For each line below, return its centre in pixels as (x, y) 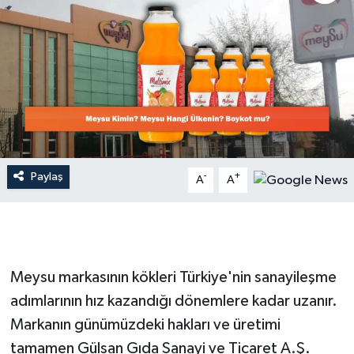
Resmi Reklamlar (95, 68)
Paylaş (47, 176)
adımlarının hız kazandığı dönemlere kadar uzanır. (173, 301)
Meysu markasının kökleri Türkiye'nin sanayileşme (173, 277)
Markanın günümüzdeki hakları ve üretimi (145, 324)
